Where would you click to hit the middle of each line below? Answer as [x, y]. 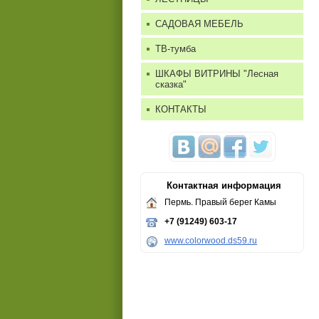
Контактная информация [224, 185]
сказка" [171, 84]
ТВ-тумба [176, 49]
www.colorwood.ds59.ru [211, 241]
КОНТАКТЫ [181, 109]
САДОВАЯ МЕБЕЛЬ [199, 24]
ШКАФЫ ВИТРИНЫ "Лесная [217, 74]
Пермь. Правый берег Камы [220, 202]
